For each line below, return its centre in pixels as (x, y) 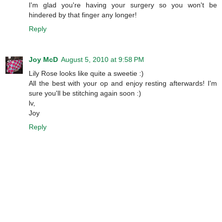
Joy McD (43, 59)
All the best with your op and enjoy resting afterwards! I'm (123, 83)
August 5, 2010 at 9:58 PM (103, 59)
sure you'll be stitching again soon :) (85, 93)
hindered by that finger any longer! (83, 15)
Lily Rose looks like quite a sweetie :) (86, 73)
